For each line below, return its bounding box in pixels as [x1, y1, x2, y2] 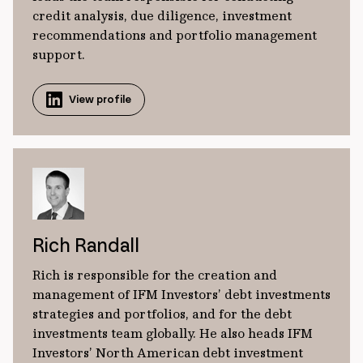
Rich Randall [32, 233, 139, 257]
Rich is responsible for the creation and [32, 267, 277, 283]
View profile [69, 92, 131, 106]
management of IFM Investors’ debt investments [32, 286, 331, 302]
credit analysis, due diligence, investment [32, 7, 292, 23]
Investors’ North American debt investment [32, 344, 303, 361]
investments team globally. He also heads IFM [32, 325, 313, 341]
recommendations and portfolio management [32, 27, 317, 43]
